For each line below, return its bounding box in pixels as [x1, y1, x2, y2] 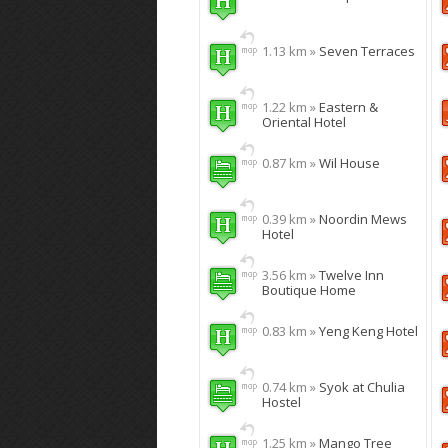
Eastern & [319, 98, 378, 116]
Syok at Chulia [319, 378, 405, 396]
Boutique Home [262, 281, 356, 299]
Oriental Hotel [262, 113, 346, 131]
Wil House [319, 154, 380, 172]
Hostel [262, 393, 301, 411]
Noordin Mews [319, 210, 407, 228]
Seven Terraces [319, 42, 415, 60]
